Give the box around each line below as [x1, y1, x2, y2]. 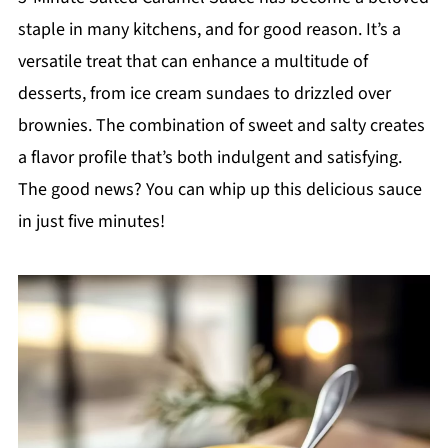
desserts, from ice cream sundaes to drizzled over [17, 81, 391, 106]
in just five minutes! [17, 209, 165, 234]
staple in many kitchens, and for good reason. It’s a [17, 17, 401, 42]
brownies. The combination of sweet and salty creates [17, 113, 425, 138]
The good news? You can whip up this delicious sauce [17, 177, 422, 202]
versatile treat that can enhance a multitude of [17, 49, 368, 74]
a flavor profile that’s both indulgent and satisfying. [17, 145, 402, 170]
